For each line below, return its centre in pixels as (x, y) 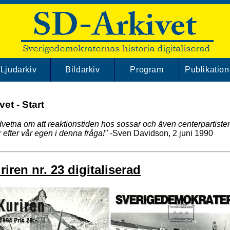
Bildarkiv (83, 70)
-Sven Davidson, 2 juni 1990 (160, 133)
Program (147, 70)
